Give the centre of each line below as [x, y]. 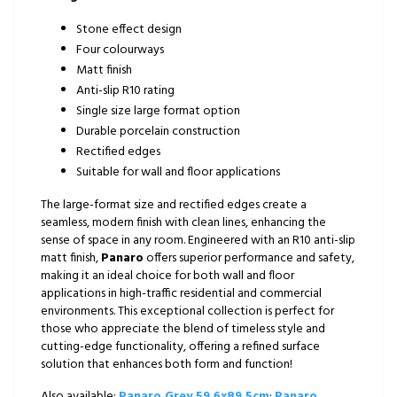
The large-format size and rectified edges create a [174, 205]
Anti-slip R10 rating [125, 90]
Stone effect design [129, 29]
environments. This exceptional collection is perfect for [187, 311]
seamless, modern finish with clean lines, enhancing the [183, 222]
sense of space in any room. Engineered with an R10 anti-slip [198, 240]
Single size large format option [158, 111]
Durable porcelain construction [158, 131]
